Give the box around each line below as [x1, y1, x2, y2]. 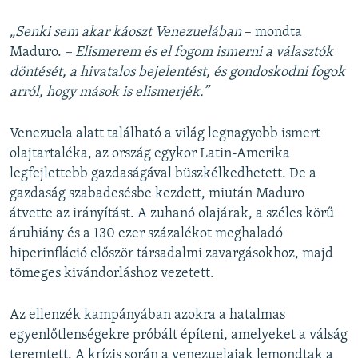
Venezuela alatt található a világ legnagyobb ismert [10, 126, 320, 142]
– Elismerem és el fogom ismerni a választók [65, 45, 333, 61]
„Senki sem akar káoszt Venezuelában [10, 25, 245, 41]
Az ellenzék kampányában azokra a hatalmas [10, 308, 285, 324]
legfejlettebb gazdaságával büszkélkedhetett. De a [10, 166, 316, 182]
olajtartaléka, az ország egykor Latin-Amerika [10, 146, 290, 162]
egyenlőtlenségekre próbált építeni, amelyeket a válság [10, 328, 348, 344]
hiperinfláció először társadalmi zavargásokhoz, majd [10, 246, 333, 262]
